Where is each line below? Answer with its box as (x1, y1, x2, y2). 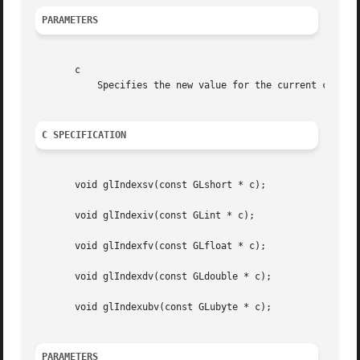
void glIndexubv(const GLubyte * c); (35, 301, 272, 313)
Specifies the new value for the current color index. (35, 80, 81, 92)
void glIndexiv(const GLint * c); (35, 210, 256, 222)
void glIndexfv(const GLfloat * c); (35, 240, 267, 252)
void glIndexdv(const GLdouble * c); (35, 271, 272, 283)
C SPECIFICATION (42, 129, 127, 141)
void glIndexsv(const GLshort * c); (35, 179, 267, 191)
